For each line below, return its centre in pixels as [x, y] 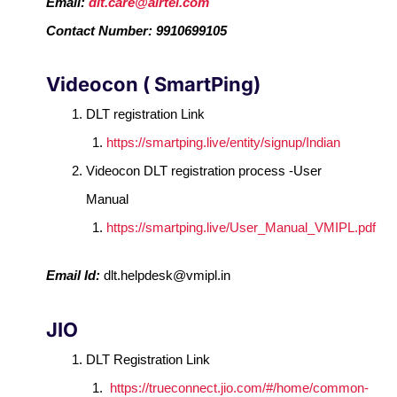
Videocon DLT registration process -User [204, 170]
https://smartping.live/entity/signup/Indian [223, 142]
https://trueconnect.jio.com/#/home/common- [239, 387]
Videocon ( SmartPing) [154, 84]
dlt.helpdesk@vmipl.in [167, 276]
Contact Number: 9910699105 [137, 30]
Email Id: [75, 276]
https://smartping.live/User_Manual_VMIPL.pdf [241, 227]
